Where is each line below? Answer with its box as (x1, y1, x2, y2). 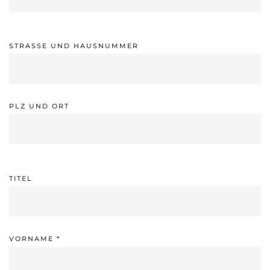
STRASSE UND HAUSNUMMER (9, 41, 139, 50)
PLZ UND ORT (9, 101, 69, 110)
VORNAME (9, 234, 57, 243)
